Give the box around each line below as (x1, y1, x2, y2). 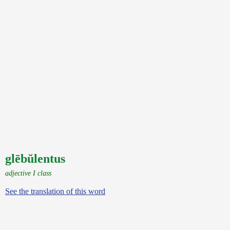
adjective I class (5, 169, 51, 177)
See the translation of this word (5, 187, 105, 196)
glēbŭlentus (5, 152, 65, 165)
